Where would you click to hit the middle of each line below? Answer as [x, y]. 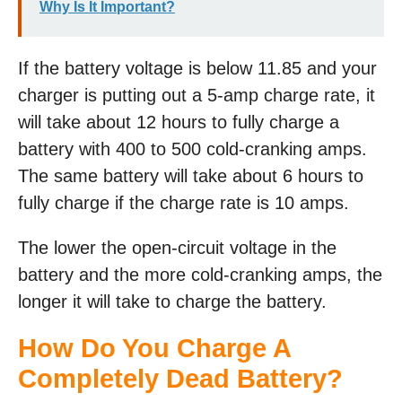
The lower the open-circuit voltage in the [177, 248]
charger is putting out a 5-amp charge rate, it [197, 96]
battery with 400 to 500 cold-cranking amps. [192, 149]
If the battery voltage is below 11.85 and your [197, 69]
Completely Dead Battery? [180, 379]
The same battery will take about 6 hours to [191, 176]
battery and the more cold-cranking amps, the [200, 275]
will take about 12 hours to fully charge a [179, 122]
